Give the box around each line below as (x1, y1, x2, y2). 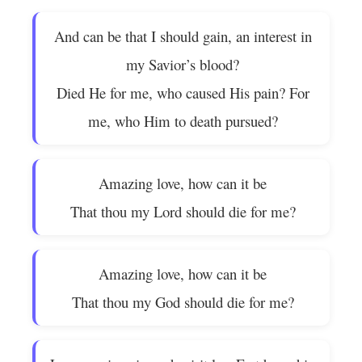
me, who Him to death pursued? (87, 111, 278, 131)
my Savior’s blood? (126, 54, 239, 74)
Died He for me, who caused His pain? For (56, 82, 309, 103)
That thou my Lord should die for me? (69, 201, 296, 221)
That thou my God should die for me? (71, 292, 294, 312)
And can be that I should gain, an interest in (53, 26, 312, 46)
